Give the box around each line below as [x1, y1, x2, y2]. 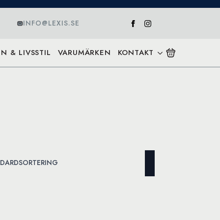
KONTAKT [117, 47, 154, 58]
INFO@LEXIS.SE [23, 18, 80, 28]
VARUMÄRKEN [57, 47, 111, 58]
